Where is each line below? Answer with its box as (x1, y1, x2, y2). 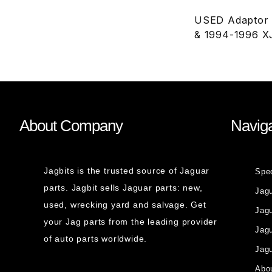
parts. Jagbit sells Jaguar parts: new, (44, 183, 203, 192)
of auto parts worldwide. (44, 234, 148, 243)
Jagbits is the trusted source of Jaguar (44, 166, 210, 175)
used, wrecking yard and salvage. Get (44, 200, 206, 209)
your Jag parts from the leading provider (44, 217, 218, 226)
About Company (19, 117, 123, 135)
